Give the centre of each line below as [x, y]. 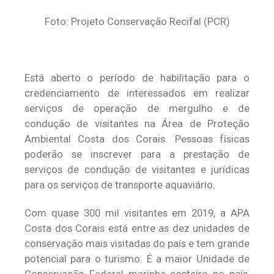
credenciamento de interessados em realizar [137, 93]
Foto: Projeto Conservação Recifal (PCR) [137, 21]
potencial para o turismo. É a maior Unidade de [137, 259]
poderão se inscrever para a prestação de [137, 154]
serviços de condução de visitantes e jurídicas [137, 169]
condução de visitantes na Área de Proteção [137, 124]
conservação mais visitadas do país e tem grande [137, 243]
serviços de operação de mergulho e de [137, 108]
